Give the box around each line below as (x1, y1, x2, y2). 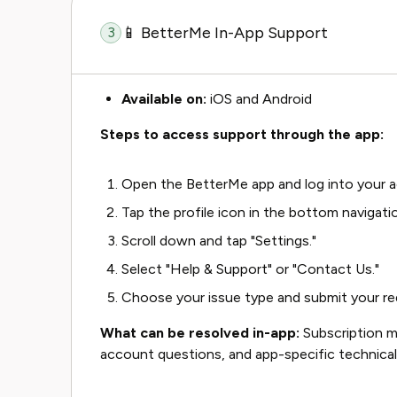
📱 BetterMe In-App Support (121, 23, 328, 43)
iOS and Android (206, 90, 312, 107)
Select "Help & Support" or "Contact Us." (121, 261, 379, 277)
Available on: (121, 90, 206, 107)
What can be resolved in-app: (100, 324, 300, 341)
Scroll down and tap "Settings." (121, 232, 316, 249)
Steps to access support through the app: (100, 126, 384, 143)
